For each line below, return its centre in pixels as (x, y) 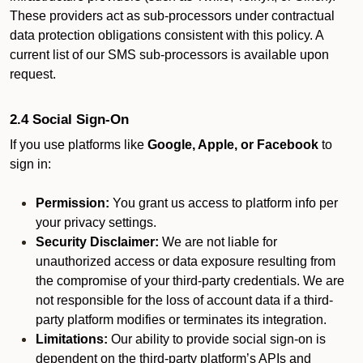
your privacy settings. (96, 222)
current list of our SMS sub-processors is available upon (169, 55)
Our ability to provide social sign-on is (217, 339)
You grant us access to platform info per (224, 203)
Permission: (73, 203)
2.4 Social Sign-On (69, 119)
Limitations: (72, 339)
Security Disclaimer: (97, 242)
